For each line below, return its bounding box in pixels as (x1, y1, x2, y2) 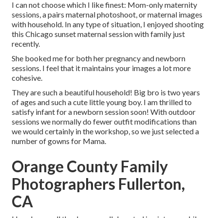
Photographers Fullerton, (12, 174, 185, 194)
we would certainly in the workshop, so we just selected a (12, 127, 199, 136)
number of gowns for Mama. (12, 136, 106, 146)
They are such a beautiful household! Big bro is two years (12, 88, 200, 97)
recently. (12, 39, 40, 49)
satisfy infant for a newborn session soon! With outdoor (12, 107, 196, 117)
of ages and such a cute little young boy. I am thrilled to (12, 97, 192, 107)
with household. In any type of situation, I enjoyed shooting (12, 19, 204, 29)
